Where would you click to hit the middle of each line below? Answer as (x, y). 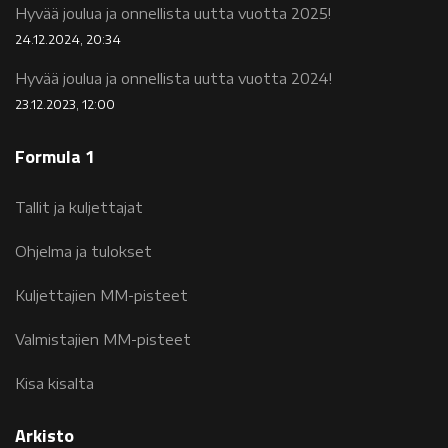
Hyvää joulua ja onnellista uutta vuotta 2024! (173, 78)
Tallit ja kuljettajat (79, 207)
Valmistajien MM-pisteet (103, 339)
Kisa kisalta (54, 383)
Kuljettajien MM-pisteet (101, 295)
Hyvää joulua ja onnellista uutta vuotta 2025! (173, 13)
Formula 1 (55, 156)
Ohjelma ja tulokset (83, 251)
